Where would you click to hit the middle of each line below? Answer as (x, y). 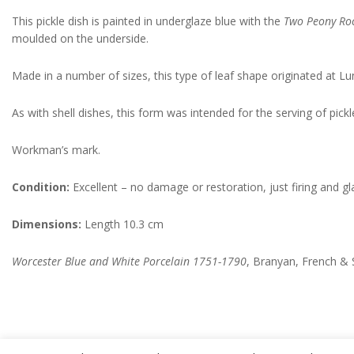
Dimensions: (47, 224)
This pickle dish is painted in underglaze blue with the (148, 21)
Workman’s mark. (58, 150)
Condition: (41, 187)
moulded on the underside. (80, 38)
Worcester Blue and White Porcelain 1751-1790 (129, 261)
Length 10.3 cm (124, 224)
